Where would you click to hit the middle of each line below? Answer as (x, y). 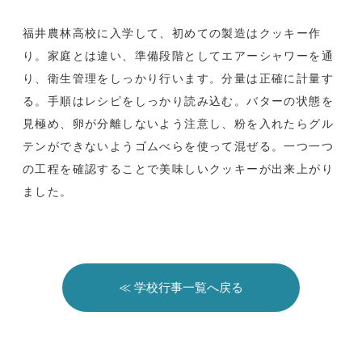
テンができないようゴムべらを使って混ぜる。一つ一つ (178, 146)
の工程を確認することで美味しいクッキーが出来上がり (178, 169)
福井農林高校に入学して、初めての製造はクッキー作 (172, 33)
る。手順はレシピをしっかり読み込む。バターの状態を (178, 101)
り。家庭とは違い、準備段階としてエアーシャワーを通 (178, 56)
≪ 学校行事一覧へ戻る (181, 287)
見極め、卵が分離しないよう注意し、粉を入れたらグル (178, 124)
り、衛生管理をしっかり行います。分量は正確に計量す (178, 78)
